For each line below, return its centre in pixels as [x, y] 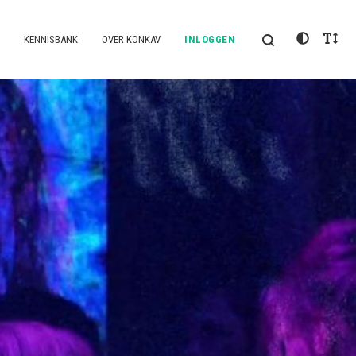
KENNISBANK [51, 39]
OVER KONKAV [131, 39]
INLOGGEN [210, 39]
